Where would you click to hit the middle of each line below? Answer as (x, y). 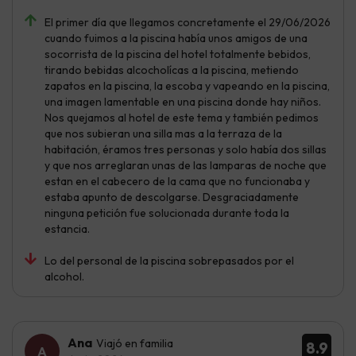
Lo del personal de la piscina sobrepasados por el (169, 260)
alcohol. (64, 276)
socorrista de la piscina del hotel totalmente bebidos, (178, 54)
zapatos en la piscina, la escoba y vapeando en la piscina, (187, 85)
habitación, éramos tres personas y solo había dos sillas (186, 149)
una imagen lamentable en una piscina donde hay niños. (183, 101)
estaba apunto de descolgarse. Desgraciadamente (172, 197)
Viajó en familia (135, 343)
